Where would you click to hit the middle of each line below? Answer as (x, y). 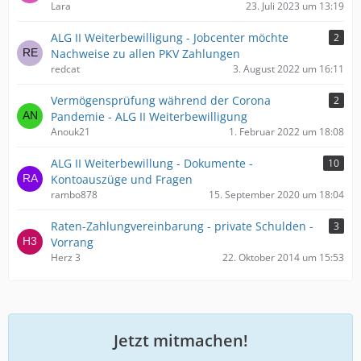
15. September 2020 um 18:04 (276, 195)
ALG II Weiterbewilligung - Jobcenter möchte (170, 37)
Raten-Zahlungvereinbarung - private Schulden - (182, 226)
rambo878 (74, 195)
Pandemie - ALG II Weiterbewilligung (149, 116)
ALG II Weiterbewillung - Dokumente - (152, 163)
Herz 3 (66, 257)
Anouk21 (71, 132)
